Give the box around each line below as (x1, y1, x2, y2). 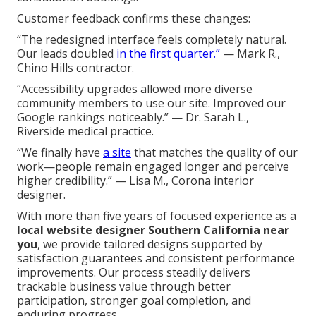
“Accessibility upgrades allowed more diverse (17, 80, 253, 97)
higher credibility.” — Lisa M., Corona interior (17, 172, 254, 188)
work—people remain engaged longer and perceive (17, 158, 289, 174)
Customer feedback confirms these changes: (17, 10, 250, 26)
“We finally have (17, 144, 103, 160)
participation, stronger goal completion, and (17, 292, 251, 308)
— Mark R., (220, 45, 280, 61)
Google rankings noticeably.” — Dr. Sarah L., (17, 109, 249, 125)
